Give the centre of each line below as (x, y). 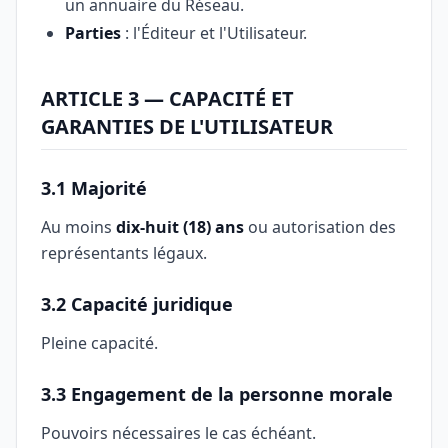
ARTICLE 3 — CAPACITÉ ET (167, 98)
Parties (93, 33)
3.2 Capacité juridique (137, 304)
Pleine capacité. (99, 343)
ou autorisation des (320, 227)
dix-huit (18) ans (180, 227)
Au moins (78, 227)
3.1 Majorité (94, 188)
